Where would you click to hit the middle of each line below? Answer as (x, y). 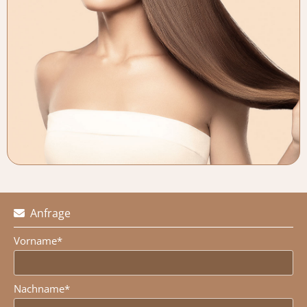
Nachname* (42, 288)
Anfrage (48, 213)
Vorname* (38, 240)
